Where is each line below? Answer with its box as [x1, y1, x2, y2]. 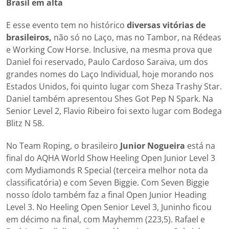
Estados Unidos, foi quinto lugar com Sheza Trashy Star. [6, 81, 222, 93]
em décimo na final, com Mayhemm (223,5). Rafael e [6, 214, 205, 225]
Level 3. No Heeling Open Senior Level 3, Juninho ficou [6, 201, 212, 213]
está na [185, 140, 215, 152]
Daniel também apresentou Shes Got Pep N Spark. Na [6, 93, 213, 105]
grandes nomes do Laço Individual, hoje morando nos [6, 68, 214, 80]
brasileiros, [6, 32, 52, 43]
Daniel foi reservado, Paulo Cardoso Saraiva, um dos [6, 56, 208, 68]
